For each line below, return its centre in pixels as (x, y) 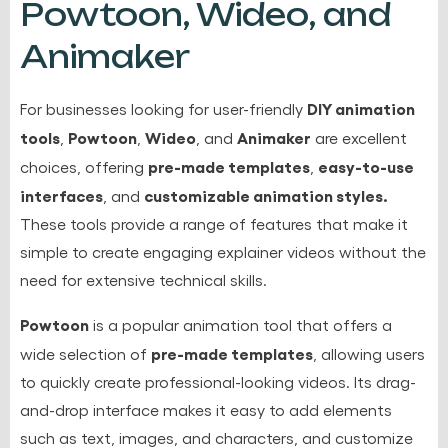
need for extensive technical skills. (143, 279)
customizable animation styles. (266, 194)
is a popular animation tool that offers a (240, 324)
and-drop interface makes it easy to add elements (206, 409)
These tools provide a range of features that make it (214, 223)
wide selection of (85, 353)
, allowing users (369, 353)
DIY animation (361, 107)
